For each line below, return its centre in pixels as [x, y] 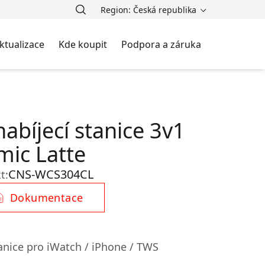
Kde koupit [83, 44]
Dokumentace [47, 198]
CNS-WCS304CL [51, 174]
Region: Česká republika [150, 10]
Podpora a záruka [161, 44]
